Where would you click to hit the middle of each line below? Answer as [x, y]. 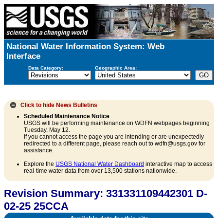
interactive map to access [178, 164]
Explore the [40, 164]
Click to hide [37, 105]
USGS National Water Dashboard [100, 164]
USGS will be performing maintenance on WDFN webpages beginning [117, 123]
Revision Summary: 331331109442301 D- [106, 194]
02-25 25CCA [36, 206]
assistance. [39, 151]
